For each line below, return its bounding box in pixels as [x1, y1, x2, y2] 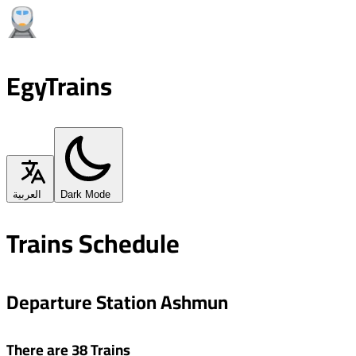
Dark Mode [60, 188, 110, 200]
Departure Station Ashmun [6, 284, 228, 320]
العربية [13, 188, 41, 200]
